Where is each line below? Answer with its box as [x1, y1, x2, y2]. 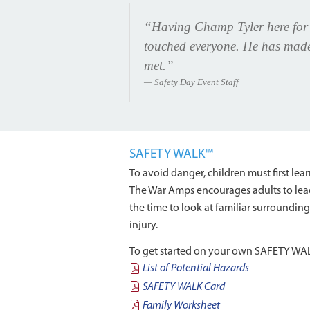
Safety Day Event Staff [154, 77, 239, 88]
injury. [129, 220, 158, 232]
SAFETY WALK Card [143, 282, 226, 293]
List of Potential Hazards [143, 263, 250, 275]
